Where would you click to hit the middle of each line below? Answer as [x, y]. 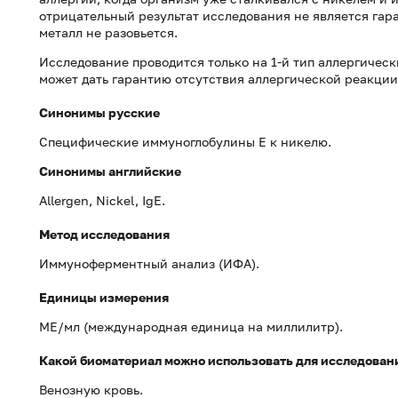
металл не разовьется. [108, 32]
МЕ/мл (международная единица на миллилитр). [191, 326]
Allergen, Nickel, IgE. [102, 200]
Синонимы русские [99, 112]
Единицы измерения [104, 297]
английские [145, 171]
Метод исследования [104, 234]
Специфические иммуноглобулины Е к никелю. [187, 142]
